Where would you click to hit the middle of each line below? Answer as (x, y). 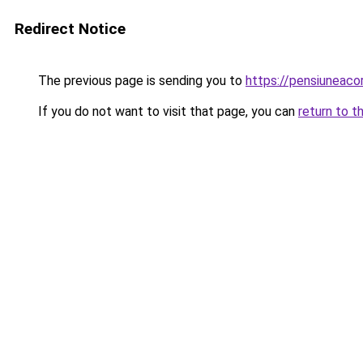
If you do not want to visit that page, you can (167, 111)
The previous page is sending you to (140, 81)
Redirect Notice (70, 29)
